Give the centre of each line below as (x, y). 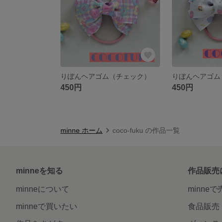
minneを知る (39, 170)
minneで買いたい (47, 206)
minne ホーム (82, 130)
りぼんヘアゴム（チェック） (106, 76)
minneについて (43, 189)
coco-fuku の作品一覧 (146, 130)
